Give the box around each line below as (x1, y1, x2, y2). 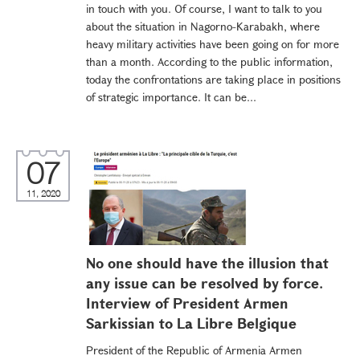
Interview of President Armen (86, 293, 288, 313)
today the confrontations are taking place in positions (86, 72, 341, 87)
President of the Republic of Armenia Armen (86, 342, 302, 358)
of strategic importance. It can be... (86, 89, 256, 104)
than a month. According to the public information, (86, 54, 333, 69)
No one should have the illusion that (86, 253, 329, 272)
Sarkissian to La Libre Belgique (86, 313, 297, 333)
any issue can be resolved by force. (86, 273, 323, 292)
